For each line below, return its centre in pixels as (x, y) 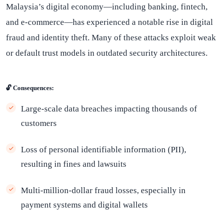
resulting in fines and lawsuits (74, 164)
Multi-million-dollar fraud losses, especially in (103, 190)
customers (39, 123)
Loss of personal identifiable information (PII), (104, 150)
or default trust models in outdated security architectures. (107, 53)
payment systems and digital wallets (84, 205)
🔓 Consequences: (30, 88)
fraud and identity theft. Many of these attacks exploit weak (111, 38)
